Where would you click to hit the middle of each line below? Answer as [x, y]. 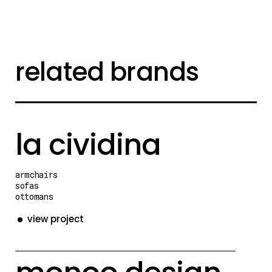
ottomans [34, 196]
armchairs [36, 174]
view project [56, 219]
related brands [107, 72]
